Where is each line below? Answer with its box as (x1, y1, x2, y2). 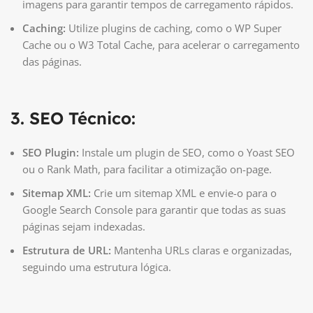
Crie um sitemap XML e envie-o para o (91, 186, 277, 201)
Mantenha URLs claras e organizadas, (111, 243, 292, 258)
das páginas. (22, 54, 82, 69)
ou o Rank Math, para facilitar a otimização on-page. (22, 162, 272, 177)
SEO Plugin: (22, 145, 79, 160)
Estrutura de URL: (22, 243, 111, 258)
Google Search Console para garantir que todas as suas (22, 203, 286, 217)
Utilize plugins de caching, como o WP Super (66, 21, 282, 36)
